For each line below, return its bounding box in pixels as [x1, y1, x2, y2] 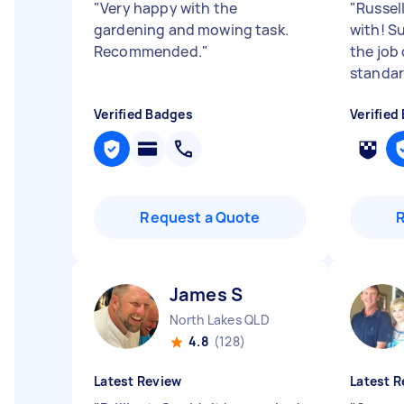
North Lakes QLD [170, 311, 270, 328]
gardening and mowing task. [94, 20, 289, 40]
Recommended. [94, 41, 202, 61]
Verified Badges [94, 106, 193, 123]
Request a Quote [140, 207, 261, 227]
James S [170, 282, 243, 307]
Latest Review [94, 372, 182, 390]
